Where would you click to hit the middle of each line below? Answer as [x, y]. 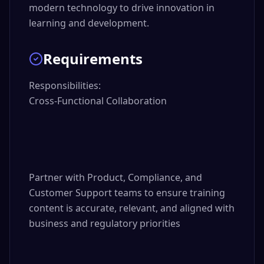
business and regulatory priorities [105, 223]
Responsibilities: [65, 85]
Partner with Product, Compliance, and [115, 177]
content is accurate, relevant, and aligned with [132, 208]
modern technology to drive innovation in [122, 8]
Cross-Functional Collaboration [98, 101]
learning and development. [89, 23]
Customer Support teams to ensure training [127, 193]
